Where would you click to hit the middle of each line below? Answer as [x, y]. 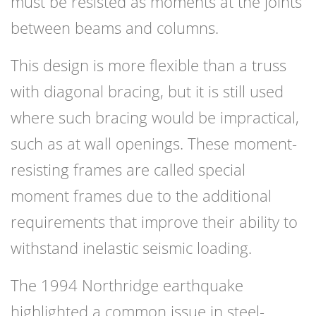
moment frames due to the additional [141, 196]
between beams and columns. [115, 28]
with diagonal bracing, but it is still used [147, 91]
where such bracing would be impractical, [155, 117]
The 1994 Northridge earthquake [127, 285]
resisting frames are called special [128, 170]
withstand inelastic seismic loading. [131, 248]
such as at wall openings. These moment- [154, 144]
